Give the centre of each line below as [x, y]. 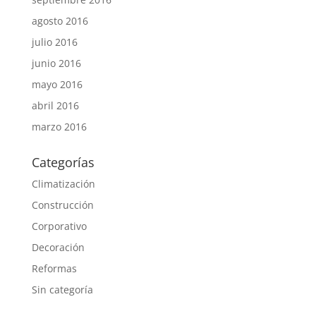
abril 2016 [55, 105]
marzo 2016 [59, 127]
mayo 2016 [57, 84]
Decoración [58, 247]
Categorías [63, 162]
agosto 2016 [60, 21]
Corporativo [59, 226]
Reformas [54, 268]
